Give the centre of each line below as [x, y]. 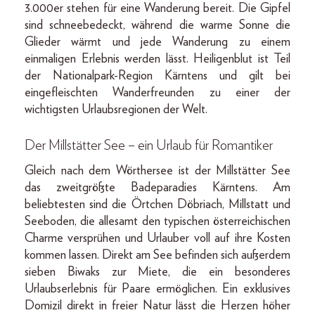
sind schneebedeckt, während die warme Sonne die [157, 25]
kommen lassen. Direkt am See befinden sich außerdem [157, 255]
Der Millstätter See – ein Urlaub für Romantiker [149, 145]
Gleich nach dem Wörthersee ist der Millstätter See [157, 171]
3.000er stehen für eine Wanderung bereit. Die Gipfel [157, 8]
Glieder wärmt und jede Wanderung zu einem [157, 42]
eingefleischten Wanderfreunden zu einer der [157, 92]
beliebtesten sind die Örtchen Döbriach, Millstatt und [157, 204]
